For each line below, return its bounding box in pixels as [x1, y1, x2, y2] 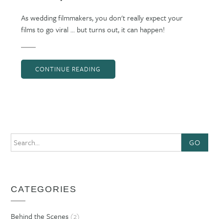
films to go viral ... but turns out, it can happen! [21, 23, 165, 35]
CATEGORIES [11, 184, 77, 194]
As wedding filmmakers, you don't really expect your [21, 12, 183, 23]
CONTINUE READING [35, 64, 101, 74]
